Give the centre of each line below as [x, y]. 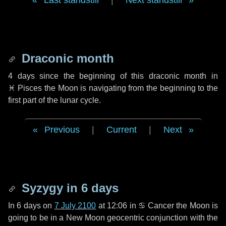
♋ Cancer [156, 206]
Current [121, 130]
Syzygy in [50, 188]
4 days [21, 76]
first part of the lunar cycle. [54, 100]
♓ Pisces [25, 88]
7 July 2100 [75, 206]
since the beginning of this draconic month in [126, 76]
